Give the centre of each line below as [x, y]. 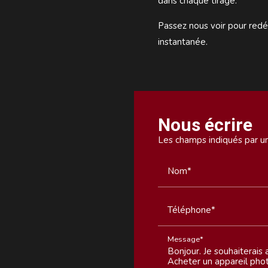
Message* [185, 240]
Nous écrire [205, 124]
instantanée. [183, 42]
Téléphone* [191, 210]
